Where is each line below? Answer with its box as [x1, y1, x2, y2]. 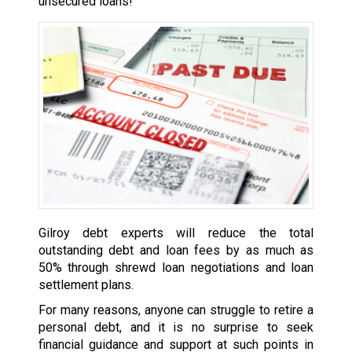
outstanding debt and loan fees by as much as [38, 242, 314, 258]
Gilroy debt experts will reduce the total [38, 225, 314, 240]
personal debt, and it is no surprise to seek [38, 319, 314, 335]
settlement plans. [38, 277, 134, 292]
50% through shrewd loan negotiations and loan [38, 259, 314, 275]
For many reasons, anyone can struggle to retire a [38, 302, 314, 317]
